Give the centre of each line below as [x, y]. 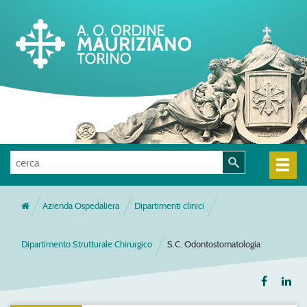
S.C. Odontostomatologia [214, 244]
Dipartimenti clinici [169, 206]
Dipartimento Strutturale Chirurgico [87, 244]
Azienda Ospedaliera [81, 206]
